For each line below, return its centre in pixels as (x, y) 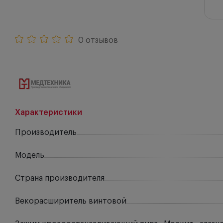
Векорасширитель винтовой (71, 201)
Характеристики (49, 112)
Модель (30, 155)
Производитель (46, 132)
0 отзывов (98, 40)
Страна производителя (60, 178)
